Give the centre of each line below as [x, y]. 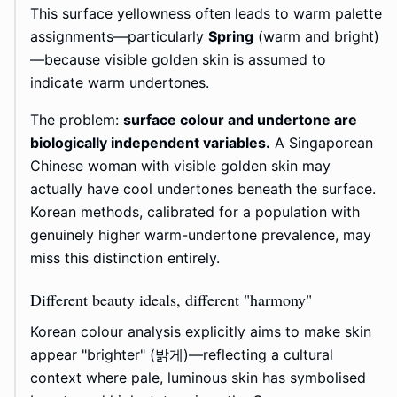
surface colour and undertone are [240, 120]
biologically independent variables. [150, 143]
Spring [231, 37]
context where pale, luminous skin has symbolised [198, 378]
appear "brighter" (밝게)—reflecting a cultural [182, 355]
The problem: [77, 120]
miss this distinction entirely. [125, 258]
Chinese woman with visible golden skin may [180, 166]
